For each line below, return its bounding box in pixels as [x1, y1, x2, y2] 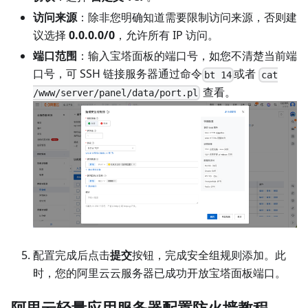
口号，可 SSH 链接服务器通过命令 [33, 66, 202, 82]
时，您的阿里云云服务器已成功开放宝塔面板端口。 [33, 265, 286, 280]
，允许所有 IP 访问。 [115, 27, 219, 43]
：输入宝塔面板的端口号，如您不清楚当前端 [77, 48, 297, 64]
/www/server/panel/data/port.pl [33, 87, 198, 98]
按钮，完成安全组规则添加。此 [132, 247, 286, 263]
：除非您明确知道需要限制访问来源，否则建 [77, 10, 297, 25]
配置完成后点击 [33, 247, 110, 263]
